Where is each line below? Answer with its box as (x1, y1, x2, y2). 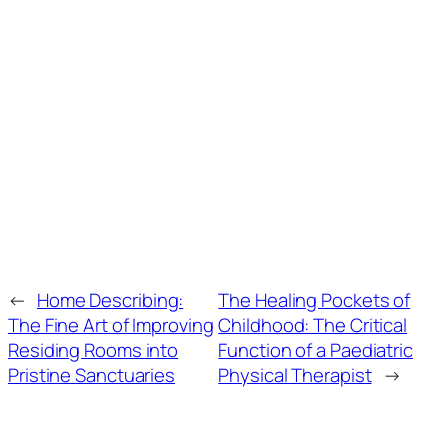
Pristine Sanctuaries (8, 362, 175, 389)
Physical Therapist (218, 362, 372, 389)
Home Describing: (36, 287, 184, 314)
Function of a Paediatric (218, 337, 413, 364)
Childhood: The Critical (218, 312, 408, 339)
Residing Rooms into (8, 337, 179, 364)
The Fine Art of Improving (8, 312, 214, 339)
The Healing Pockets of (218, 287, 411, 314)
